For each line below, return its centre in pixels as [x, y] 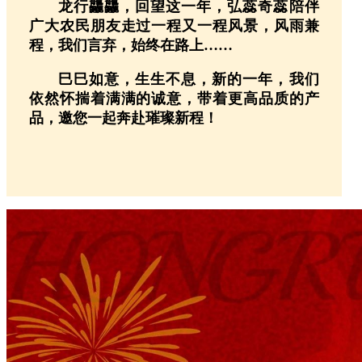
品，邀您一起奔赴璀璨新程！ [124, 118]
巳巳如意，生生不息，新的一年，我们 [189, 79]
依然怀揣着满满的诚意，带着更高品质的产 [174, 98]
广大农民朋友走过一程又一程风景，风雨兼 [174, 25]
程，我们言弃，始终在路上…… [131, 45]
